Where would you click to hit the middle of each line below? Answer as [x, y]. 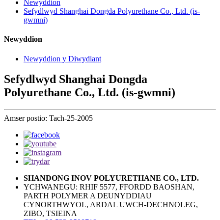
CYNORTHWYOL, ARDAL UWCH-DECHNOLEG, [111, 205]
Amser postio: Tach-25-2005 [48, 118]
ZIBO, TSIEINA [50, 214]
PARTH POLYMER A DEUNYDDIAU [88, 196]
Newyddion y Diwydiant [62, 58]
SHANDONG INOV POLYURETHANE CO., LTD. [111, 178]
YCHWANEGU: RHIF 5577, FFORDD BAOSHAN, [109, 187]
